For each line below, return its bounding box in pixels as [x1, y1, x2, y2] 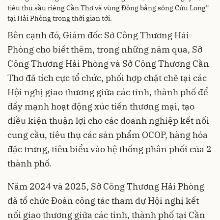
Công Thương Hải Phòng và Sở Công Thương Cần [7, 58, 209, 69]
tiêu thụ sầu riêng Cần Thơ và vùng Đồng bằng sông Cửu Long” [7, 3, 209, 12]
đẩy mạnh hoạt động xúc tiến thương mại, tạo [7, 101, 194, 112]
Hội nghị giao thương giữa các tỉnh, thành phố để [7, 86, 208, 98]
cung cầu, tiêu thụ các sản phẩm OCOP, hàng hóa [7, 129, 208, 140]
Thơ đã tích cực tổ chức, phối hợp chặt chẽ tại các [7, 72, 207, 83]
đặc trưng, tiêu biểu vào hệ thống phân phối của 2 [7, 143, 212, 155]
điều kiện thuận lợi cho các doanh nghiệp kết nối [7, 115, 209, 126]
